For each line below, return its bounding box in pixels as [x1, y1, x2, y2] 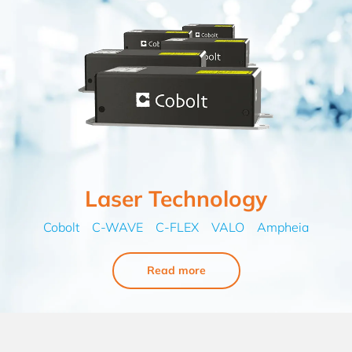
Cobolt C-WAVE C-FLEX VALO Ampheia [43, 218, 309, 235]
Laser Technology [85, 184, 267, 212]
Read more [146, 262, 206, 277]
